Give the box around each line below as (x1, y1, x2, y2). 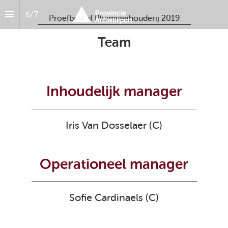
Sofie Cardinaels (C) (69, 191, 159, 204)
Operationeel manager (40, 156, 188, 173)
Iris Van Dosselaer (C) (66, 119, 162, 131)
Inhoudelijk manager (46, 83, 182, 100)
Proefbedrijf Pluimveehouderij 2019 (48, 14, 180, 23)
